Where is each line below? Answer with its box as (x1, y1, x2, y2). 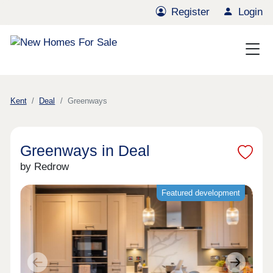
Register (171, 6, 210, 18)
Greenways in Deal (20, 142, 151, 160)
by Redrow (20, 161, 69, 173)
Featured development (161, 188, 240, 198)
